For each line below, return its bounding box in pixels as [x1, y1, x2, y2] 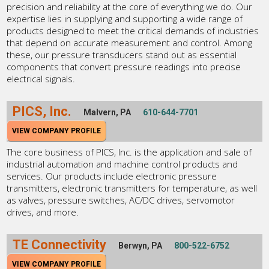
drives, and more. [7, 205, 79, 218]
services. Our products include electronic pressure [7, 169, 217, 182]
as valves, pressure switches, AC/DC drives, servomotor [7, 193, 235, 206]
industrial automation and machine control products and [7, 157, 238, 170]
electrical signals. [7, 72, 76, 85]
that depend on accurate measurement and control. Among [7, 36, 253, 49]
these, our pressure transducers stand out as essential [7, 48, 237, 61]
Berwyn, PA [118, 240, 163, 250]
